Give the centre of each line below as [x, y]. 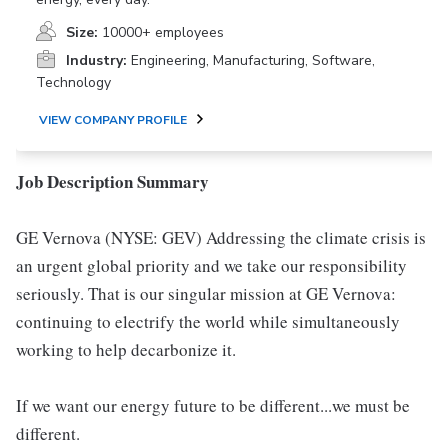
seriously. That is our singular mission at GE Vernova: [206, 293]
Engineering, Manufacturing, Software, [253, 60]
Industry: [96, 60]
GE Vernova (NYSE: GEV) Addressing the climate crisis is [221, 237]
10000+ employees [163, 32]
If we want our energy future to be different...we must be [213, 405]
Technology [73, 82]
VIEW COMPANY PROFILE [113, 120]
